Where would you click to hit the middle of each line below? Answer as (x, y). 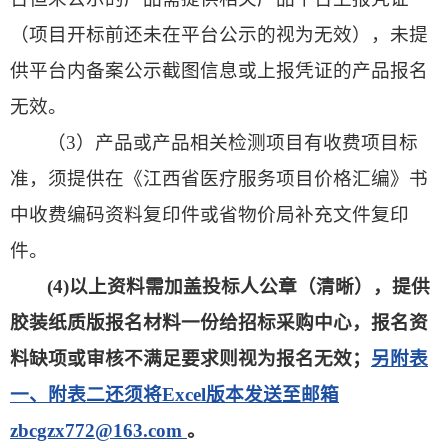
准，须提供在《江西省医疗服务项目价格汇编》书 (219, 178)
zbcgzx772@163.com (98, 430)
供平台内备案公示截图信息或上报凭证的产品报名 (219, 70)
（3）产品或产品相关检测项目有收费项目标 (233, 142)
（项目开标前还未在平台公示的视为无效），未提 (219, 34)
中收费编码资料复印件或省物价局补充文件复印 (209, 214)
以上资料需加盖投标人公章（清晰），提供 (250, 286)
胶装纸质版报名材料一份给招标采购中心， (190, 322)
